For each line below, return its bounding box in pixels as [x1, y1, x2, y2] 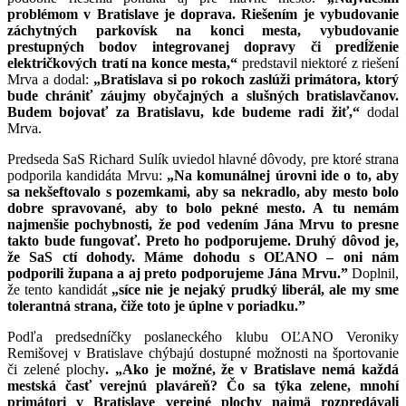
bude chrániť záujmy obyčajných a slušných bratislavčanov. [7, 87, 399, 103]
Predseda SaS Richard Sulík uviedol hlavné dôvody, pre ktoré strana [7, 150, 399, 167]
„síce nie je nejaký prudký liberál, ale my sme [111, 281, 400, 297]
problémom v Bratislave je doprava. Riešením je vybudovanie [7, 5, 399, 22]
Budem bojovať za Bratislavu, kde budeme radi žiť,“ [7, 103, 360, 120]
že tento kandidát [7, 281, 112, 297]
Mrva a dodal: [7, 71, 93, 87]
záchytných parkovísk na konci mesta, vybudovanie [7, 22, 399, 38]
